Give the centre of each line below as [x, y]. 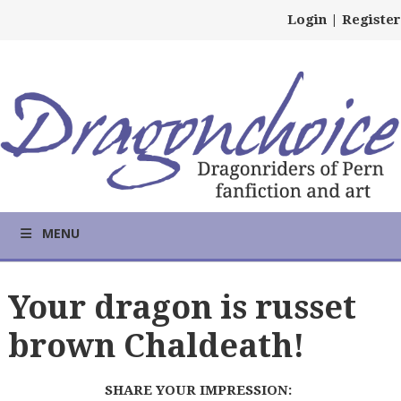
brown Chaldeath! [156, 346]
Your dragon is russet [182, 307]
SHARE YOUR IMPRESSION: [199, 391]
